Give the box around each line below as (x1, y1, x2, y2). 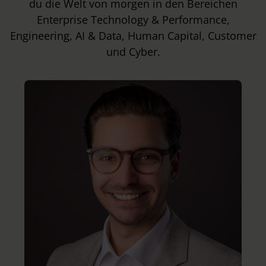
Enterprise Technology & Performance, (36, 12, 230, 27)
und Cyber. (106, 45, 160, 59)
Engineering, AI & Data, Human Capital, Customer (9, 28, 256, 43)
